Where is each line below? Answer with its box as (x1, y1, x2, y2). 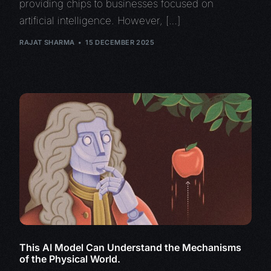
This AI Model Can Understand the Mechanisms (19, 241, 242, 253)
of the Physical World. (19, 252, 121, 265)
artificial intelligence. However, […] (19, 15, 181, 27)
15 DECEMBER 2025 (85, 38, 155, 47)
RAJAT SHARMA (19, 38, 75, 47)
